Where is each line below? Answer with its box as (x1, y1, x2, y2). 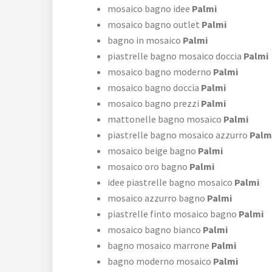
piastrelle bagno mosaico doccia (107, 50, 242, 63)
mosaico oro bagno (107, 160, 188, 173)
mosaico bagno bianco (107, 223, 201, 236)
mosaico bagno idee (107, 2, 190, 15)
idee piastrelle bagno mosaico (107, 176, 233, 189)
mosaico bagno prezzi (107, 97, 199, 110)
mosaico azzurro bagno (107, 192, 205, 205)
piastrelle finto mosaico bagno (107, 208, 237, 220)
